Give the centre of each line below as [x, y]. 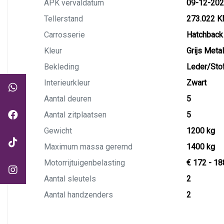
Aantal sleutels [70, 179]
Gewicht [58, 131]
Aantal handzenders [78, 195]
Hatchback [204, 35]
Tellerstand [63, 19]
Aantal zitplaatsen [75, 115]
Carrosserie [64, 35]
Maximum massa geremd [88, 147]
